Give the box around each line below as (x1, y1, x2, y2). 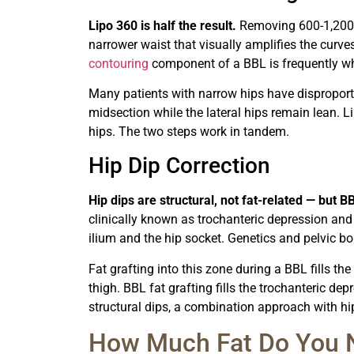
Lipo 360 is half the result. (88, 17, 236, 33)
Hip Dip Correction (88, 153, 270, 179)
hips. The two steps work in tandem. (88, 123, 289, 139)
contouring (88, 55, 149, 71)
